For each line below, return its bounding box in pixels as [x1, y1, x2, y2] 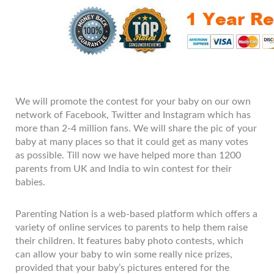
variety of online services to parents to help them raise [15, 222, 248, 232]
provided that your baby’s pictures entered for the [15, 262, 229, 273]
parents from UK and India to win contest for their [15, 163, 232, 174]
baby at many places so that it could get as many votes [15, 136, 248, 147]
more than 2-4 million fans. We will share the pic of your [15, 123, 257, 133]
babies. [15, 177, 45, 187]
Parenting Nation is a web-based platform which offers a [15, 209, 257, 219]
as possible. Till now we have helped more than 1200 [15, 150, 241, 160]
